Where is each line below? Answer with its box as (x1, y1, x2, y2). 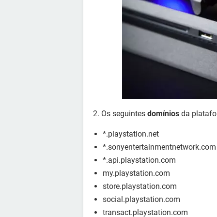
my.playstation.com (103, 169, 170, 178)
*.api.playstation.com (103, 155, 176, 165)
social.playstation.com (103, 195, 180, 204)
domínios (147, 109, 179, 118)
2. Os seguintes (93, 109, 147, 118)
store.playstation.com (103, 182, 177, 191)
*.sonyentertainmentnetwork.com (103, 142, 216, 152)
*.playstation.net (103, 129, 159, 139)
